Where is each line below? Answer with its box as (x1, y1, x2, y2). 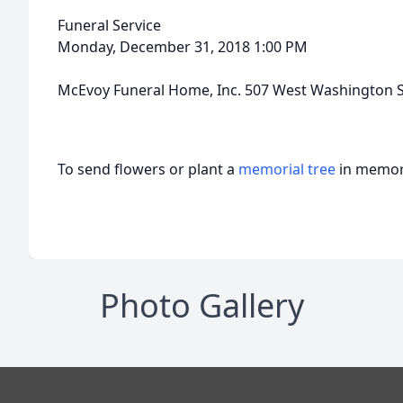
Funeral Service (58, 15, 161, 35)
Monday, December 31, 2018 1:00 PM (58, 37, 308, 57)
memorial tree (238, 159, 336, 179)
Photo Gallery (99, 283, 304, 327)
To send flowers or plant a (58, 159, 238, 179)
